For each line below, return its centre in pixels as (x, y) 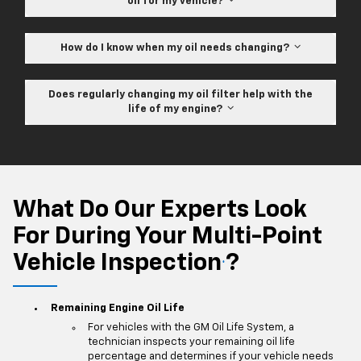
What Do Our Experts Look (160, 211)
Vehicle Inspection (117, 264)
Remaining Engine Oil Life (117, 308)
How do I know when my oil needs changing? (177, 48)
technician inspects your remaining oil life (191, 342)
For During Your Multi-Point (168, 237)
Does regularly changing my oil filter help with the (180, 95)
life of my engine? (177, 110)
